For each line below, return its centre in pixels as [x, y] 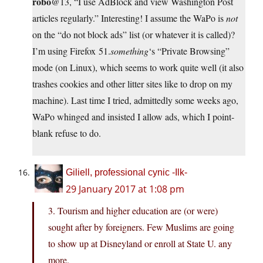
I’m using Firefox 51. [71, 51]
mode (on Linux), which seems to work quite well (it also [138, 68]
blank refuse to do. [67, 133]
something [129, 51]
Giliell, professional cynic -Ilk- [127, 173]
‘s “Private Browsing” [189, 51]
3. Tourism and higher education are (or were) [133, 211]
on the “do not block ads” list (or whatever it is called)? [134, 35]
